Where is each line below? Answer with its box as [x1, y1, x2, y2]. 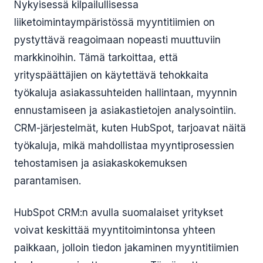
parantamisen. [14, 175, 81, 187]
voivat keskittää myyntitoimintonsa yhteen [14, 224, 215, 236]
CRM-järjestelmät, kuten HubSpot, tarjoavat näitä [14, 122, 246, 134]
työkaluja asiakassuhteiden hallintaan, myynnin [14, 87, 237, 99]
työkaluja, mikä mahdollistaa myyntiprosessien [14, 140, 234, 151]
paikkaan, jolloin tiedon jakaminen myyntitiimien [14, 242, 239, 254]
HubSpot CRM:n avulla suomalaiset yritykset [14, 207, 223, 218]
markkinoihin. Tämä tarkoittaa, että [14, 52, 178, 63]
